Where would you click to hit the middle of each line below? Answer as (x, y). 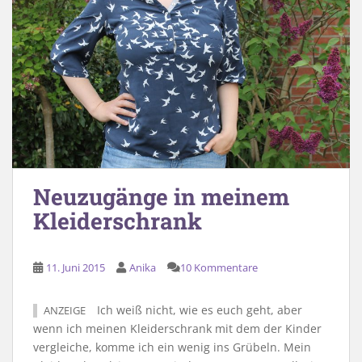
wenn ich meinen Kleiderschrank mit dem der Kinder (177, 328)
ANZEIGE (65, 310)
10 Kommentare (219, 267)
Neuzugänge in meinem (161, 196)
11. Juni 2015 (76, 267)
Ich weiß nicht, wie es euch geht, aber (198, 309)
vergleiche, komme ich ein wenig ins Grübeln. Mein (172, 347)
